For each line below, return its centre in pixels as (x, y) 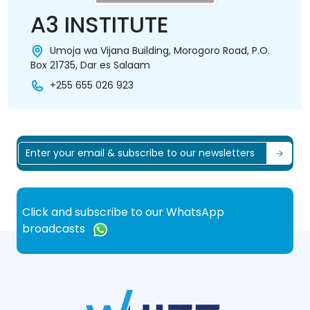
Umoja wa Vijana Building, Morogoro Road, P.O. (160, 51)
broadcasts (55, 229)
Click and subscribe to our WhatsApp (123, 212)
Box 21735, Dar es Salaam (90, 65)
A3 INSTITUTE (100, 25)
